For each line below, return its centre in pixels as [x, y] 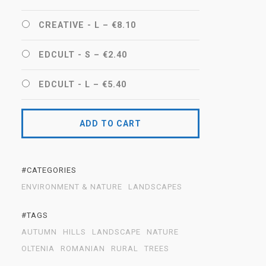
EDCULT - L [64, 85]
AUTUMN [39, 232]
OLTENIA [38, 248]
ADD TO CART [110, 123]
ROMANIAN [83, 248]
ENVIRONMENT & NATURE [72, 187]
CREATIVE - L [69, 25]
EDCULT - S [65, 55]
